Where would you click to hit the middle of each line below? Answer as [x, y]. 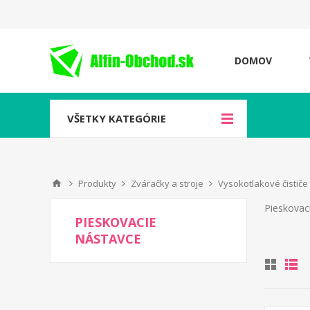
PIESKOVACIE [116, 222]
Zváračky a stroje [167, 183]
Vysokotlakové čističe [263, 183]
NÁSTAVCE [108, 239]
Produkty [97, 183]
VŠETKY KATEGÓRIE [117, 118]
